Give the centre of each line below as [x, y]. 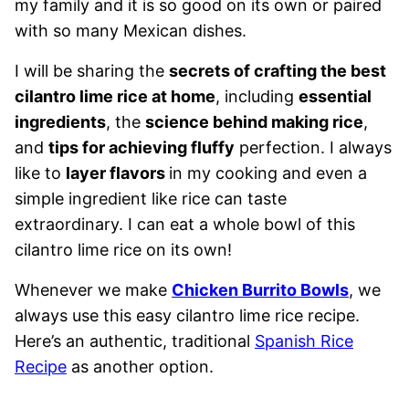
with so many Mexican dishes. [131, 30]
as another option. [140, 366]
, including [257, 96]
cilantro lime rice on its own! [123, 249]
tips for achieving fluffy [142, 147]
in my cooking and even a [268, 173]
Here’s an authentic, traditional [135, 341]
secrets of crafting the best [278, 70]
